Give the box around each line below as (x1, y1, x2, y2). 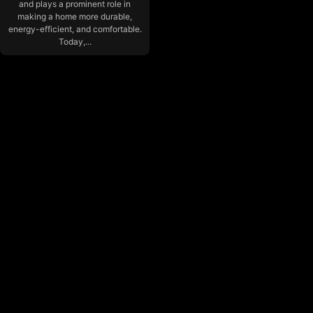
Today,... (58, 36, 92, 48)
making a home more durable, (17, 11, 132, 22)
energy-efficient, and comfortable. (8, 24, 142, 35)
